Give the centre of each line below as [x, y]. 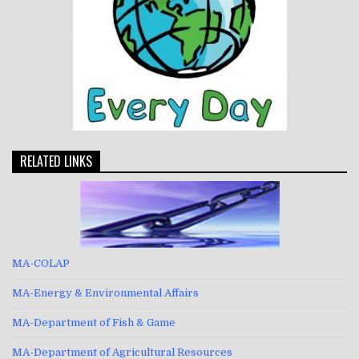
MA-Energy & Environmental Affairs [105, 293]
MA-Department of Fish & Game [94, 323]
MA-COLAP [41, 264]
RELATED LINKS [56, 161]
